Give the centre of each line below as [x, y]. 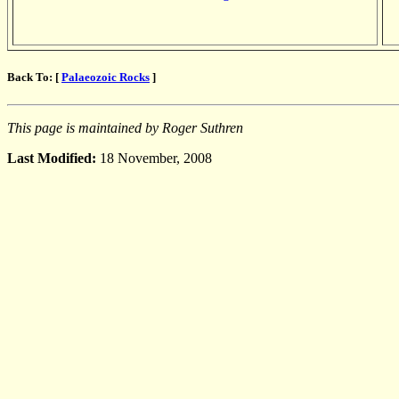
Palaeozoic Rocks [106, 77]
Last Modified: [53, 158]
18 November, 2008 [156, 158]
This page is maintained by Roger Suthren [125, 127]
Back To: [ [34, 77]
